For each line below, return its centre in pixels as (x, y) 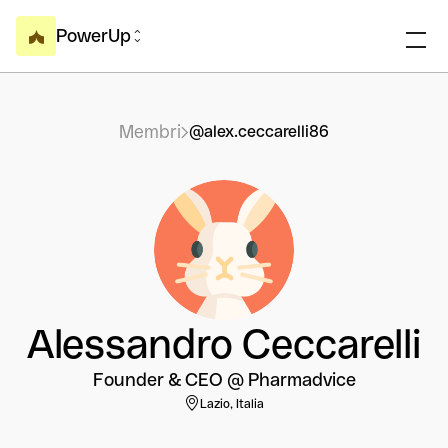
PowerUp (93, 35)
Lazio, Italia (232, 404)
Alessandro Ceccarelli (224, 344)
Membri (150, 131)
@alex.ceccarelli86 (259, 131)
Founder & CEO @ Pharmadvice (224, 379)
